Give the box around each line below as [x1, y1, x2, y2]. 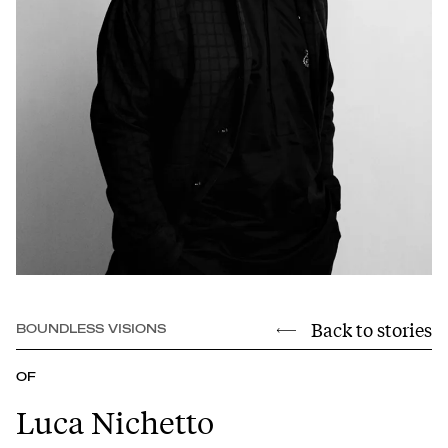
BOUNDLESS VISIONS [16, 323, 166, 336]
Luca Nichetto [16, 402, 214, 441]
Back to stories [311, 316, 432, 343]
